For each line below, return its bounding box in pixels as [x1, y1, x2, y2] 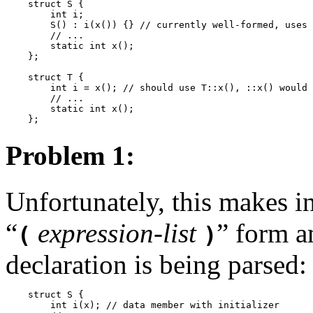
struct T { [6, 72, 84, 83]
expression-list [38, 217, 196, 248]
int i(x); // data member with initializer [6, 299, 279, 310]
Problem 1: [6, 140, 135, 170]
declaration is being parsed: [6, 249, 307, 279]
